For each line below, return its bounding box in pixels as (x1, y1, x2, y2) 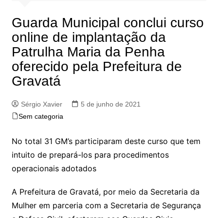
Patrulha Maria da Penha (11, 44, 165, 59)
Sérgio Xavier (20, 100, 62, 108)
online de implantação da (11, 29, 166, 45)
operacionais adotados (11, 163, 96, 173)
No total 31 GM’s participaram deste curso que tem (11, 136, 200, 146)
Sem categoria (18, 112, 63, 120)
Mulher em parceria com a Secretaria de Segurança (11, 200, 201, 210)
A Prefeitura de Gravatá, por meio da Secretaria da (11, 186, 200, 197)
